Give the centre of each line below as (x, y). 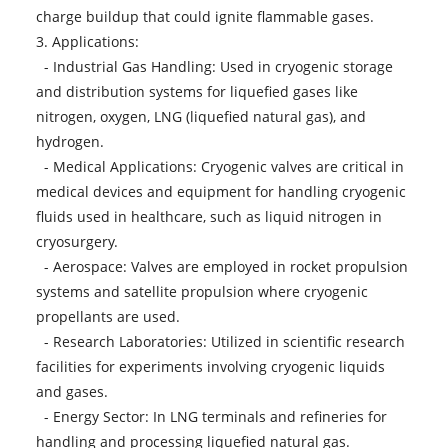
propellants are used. (107, 316)
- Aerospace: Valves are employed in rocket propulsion (221, 266)
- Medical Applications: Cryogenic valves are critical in (219, 166)
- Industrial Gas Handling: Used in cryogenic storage (214, 66)
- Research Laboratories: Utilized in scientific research (220, 341)
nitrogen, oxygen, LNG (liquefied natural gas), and (200, 116)
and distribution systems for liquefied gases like (196, 91)
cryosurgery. (76, 241)
